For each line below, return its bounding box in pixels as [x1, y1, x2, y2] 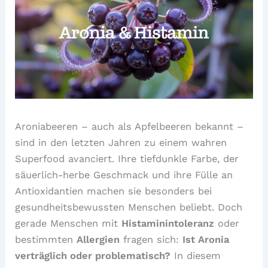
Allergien [77, 233, 120, 245]
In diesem [170, 249, 221, 261]
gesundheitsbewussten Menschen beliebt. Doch [15, 201, 243, 213]
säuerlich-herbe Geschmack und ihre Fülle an [15, 169, 233, 181]
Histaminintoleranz [121, 217, 215, 229]
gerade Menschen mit [15, 217, 122, 229]
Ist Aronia [182, 233, 230, 245]
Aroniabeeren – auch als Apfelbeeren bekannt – [15, 120, 244, 132]
